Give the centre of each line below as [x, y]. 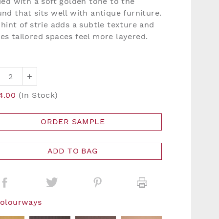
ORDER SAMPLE [73, 121]
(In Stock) [38, 95]
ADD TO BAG [73, 151]
